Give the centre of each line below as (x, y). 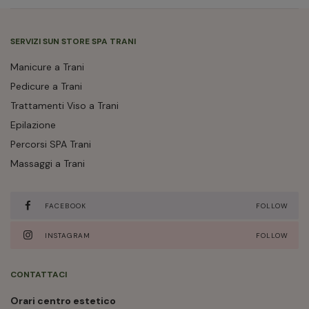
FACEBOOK (66, 206)
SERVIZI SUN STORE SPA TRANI (73, 41)
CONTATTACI (39, 275)
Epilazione (33, 125)
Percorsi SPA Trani (51, 144)
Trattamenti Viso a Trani (64, 106)
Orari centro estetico (63, 301)
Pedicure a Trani (46, 86)
